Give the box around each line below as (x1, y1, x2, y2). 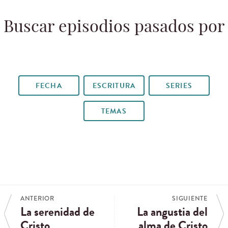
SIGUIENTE (172, 194, 208, 204)
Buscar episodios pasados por (3, 19, 225, 36)
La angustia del (137, 203, 208, 221)
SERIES (166, 80, 192, 91)
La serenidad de (20, 203, 95, 221)
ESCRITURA (93, 80, 135, 91)
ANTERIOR (20, 194, 54, 204)
